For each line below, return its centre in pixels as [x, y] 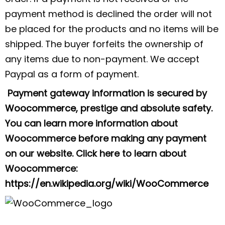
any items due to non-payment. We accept [102, 59]
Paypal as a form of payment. [72, 74]
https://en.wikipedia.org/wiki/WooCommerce [107, 183]
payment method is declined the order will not [108, 14]
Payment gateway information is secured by [106, 93]
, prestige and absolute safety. [144, 108]
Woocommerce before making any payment [106, 138]
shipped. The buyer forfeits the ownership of [104, 44]
